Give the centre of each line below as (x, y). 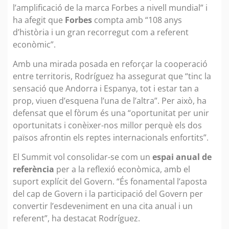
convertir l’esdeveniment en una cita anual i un (103, 206)
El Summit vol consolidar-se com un (83, 157)
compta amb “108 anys (137, 20)
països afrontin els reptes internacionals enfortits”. (111, 137)
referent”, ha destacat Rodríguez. (76, 219)
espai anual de (182, 157)
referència (33, 169)
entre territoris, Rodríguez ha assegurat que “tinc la (112, 76)
